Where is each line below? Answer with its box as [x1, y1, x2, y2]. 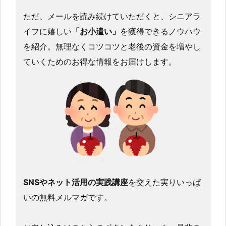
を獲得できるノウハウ [120, 26, 201, 36]
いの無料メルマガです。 [23, 192, 112, 202]
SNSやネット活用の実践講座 [23, 177, 128, 187]
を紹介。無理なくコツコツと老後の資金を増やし [23, 41, 201, 51]
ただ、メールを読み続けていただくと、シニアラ [23, 11, 201, 21]
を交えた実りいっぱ [128, 177, 201, 187]
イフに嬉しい [23, 26, 72, 36]
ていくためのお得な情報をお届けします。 [23, 56, 177, 67]
